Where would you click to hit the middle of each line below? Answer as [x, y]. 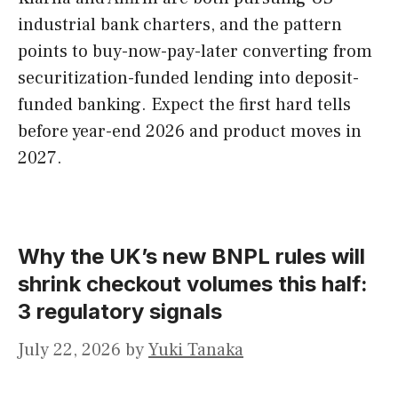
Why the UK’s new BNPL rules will [191, 257]
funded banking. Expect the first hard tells [184, 105]
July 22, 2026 [69, 350]
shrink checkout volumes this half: [193, 284]
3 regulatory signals [120, 312]
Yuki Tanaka [196, 350]
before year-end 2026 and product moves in [190, 132]
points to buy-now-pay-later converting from [195, 52]
